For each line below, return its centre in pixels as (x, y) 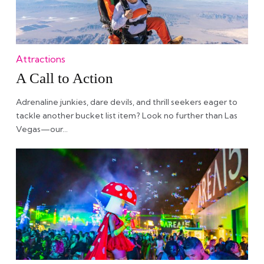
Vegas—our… (42, 129)
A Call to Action (64, 78)
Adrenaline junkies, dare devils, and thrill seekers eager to (126, 102)
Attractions (40, 59)
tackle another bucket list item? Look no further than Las (126, 115)
